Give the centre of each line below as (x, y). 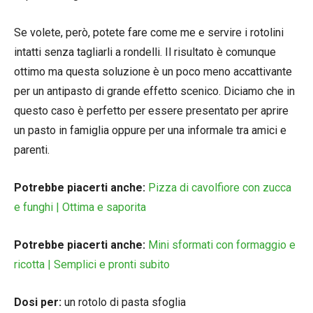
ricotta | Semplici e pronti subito (92, 264)
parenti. (32, 150)
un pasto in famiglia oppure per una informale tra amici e (150, 130)
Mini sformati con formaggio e (222, 245)
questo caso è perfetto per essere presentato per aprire (151, 110)
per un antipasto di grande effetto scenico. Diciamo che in (154, 91)
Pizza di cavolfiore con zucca (220, 187)
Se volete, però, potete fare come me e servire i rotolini (149, 32)
